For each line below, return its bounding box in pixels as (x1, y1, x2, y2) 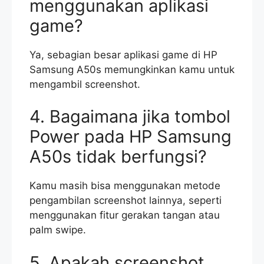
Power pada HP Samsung (29, 126, 232, 147)
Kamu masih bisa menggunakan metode (29, 180, 220, 192)
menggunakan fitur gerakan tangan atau (29, 209, 220, 222)
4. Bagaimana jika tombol (29, 106, 230, 127)
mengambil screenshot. (29, 78, 140, 90)
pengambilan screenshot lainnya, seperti (29, 194, 222, 207)
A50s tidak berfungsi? (29, 146, 207, 167)
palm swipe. (29, 224, 86, 236)
